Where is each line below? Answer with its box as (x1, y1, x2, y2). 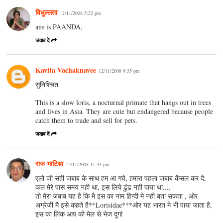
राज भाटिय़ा (35, 158, 64, 169)
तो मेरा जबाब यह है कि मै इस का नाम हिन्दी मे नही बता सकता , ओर (35, 191, 198, 201)
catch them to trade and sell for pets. (35, 115, 138, 125)
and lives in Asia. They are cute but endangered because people (35, 106, 214, 116)
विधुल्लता (35, 6, 58, 17)
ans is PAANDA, (35, 21, 83, 31)
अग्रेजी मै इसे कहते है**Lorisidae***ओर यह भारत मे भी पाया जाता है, (35, 200, 213, 210)
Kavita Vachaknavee (35, 64, 97, 75)
